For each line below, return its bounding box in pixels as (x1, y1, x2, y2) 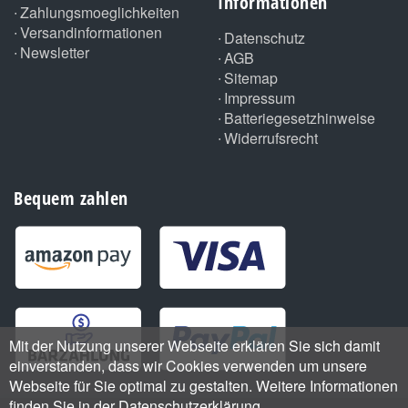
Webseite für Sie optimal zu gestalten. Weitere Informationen (9, 375, 398, 396)
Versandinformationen (20, 22, 162, 44)
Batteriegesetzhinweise (224, 107, 375, 129)
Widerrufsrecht (224, 127, 318, 149)
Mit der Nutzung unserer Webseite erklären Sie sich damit (9, 335, 380, 356)
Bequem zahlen (14, 186, 128, 211)
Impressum (224, 87, 295, 109)
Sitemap (224, 67, 278, 89)
